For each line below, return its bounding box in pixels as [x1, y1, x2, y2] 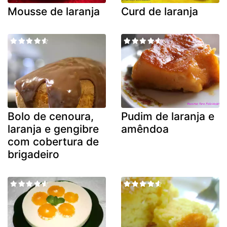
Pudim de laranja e [121, 109, 214, 123]
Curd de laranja [121, 5, 198, 18]
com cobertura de [8, 135, 99, 148]
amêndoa [121, 122, 169, 135]
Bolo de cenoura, [8, 109, 94, 123]
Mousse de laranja [8, 5, 100, 18]
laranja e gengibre [8, 122, 99, 135]
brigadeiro [8, 147, 59, 161]
